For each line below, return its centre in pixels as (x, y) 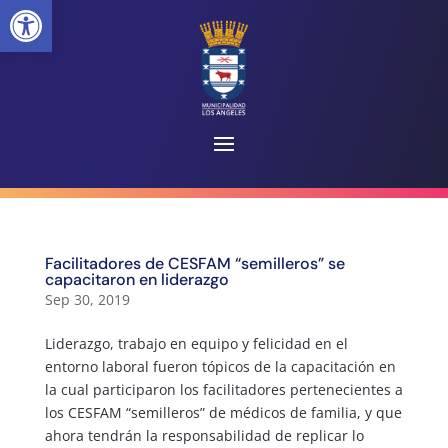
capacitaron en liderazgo (136, 279)
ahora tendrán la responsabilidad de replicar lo (204, 435)
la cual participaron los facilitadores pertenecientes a (223, 389)
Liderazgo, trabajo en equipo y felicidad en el (196, 343)
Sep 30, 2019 (87, 299)
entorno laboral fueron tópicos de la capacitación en (220, 366)
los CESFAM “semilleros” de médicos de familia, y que (223, 412)
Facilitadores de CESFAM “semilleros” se (194, 263)
